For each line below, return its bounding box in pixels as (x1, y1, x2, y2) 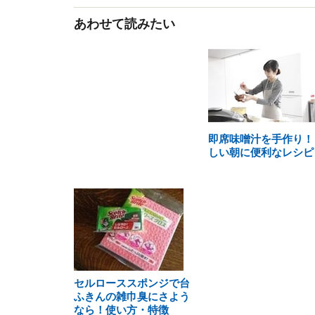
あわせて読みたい (74, 17, 175, 31)
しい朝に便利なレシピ (207, 146, 314, 158)
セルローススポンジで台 (74, 277, 190, 289)
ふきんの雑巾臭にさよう (74, 290, 190, 302)
